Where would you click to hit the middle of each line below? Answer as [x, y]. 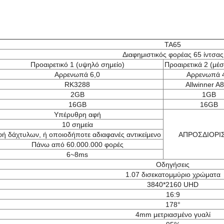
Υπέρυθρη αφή [77, 114]
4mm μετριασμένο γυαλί [173, 214]
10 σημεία [77, 124]
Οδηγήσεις [173, 164]
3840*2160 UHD [173, 184]
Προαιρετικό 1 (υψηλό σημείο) [77, 64]
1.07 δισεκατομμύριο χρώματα [173, 174]
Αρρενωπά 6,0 [77, 74]
